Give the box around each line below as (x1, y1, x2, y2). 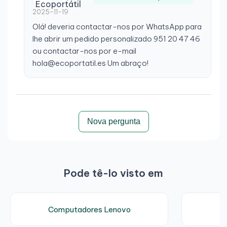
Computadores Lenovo (48, 204, 131, 214)
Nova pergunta (87, 117, 140, 126)
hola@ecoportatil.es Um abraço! (32, 58, 148, 68)
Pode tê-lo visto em (64, 167, 163, 180)
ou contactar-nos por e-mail (32, 46, 136, 56)
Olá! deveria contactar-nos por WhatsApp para (32, 22, 202, 32)
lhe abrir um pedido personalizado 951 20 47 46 (32, 34, 200, 44)
